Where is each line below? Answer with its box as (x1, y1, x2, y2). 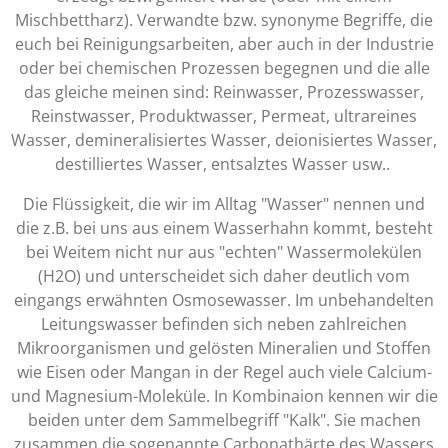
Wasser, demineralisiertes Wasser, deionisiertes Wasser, (11, 129, 437, 152)
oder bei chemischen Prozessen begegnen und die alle (18, 57, 430, 80)
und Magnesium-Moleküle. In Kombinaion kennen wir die (10, 385, 438, 408)
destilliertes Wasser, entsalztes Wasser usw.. (54, 153, 394, 176)
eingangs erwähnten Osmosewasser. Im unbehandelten (14, 289, 434, 312)
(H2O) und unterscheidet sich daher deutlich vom (38, 265, 410, 288)
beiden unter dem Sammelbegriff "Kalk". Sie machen (27, 409, 421, 432)
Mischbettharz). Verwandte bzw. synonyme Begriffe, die (15, 9, 433, 32)
